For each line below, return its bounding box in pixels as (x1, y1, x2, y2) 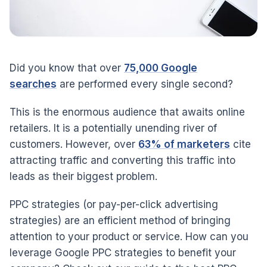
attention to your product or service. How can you (10, 230, 249, 243)
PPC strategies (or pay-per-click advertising (10, 198, 218, 210)
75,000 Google (124, 61, 197, 74)
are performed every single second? (57, 77, 233, 90)
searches (10, 77, 57, 90)
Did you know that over (10, 61, 124, 74)
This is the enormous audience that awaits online (10, 105, 245, 118)
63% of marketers (138, 138, 230, 150)
